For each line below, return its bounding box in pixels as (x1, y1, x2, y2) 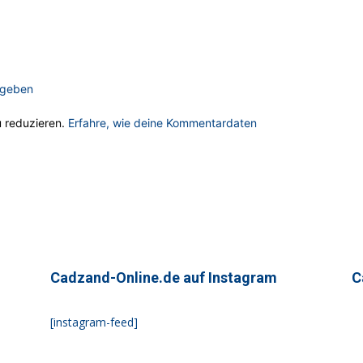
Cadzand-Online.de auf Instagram (50, 269, 277, 287)
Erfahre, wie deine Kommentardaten (68, 116, 257, 130)
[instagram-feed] (50, 314, 138, 331)
